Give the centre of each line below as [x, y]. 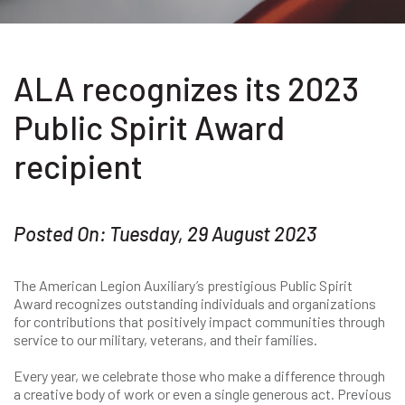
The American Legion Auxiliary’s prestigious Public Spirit [183, 285]
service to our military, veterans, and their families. [167, 339]
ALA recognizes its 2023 [186, 88]
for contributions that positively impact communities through [199, 321]
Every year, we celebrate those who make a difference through [199, 376]
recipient [78, 166]
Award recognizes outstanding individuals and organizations [195, 303]
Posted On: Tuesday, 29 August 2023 [165, 233]
